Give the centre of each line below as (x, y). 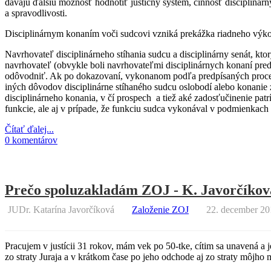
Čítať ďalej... (29, 129)
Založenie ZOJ (160, 209)
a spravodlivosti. (36, 13)
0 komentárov (31, 140)
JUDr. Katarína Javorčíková (61, 209)
